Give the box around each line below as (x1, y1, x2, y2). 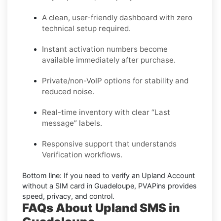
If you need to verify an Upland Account (62, 171, 195, 180)
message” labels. (42, 118, 102, 128)
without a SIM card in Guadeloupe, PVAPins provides (22, 181, 197, 190)
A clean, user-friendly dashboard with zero (42, 12, 192, 22)
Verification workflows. (42, 149, 122, 159)
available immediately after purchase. (42, 55, 176, 65)
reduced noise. (42, 86, 94, 96)
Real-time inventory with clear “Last (42, 107, 170, 117)
